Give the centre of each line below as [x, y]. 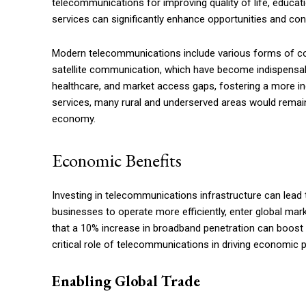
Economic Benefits [117, 160]
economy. [74, 119]
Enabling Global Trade [126, 281]
